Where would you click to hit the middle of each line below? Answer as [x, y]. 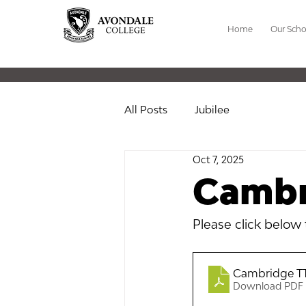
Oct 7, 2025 [218, 159]
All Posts [146, 109]
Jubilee [212, 109]
